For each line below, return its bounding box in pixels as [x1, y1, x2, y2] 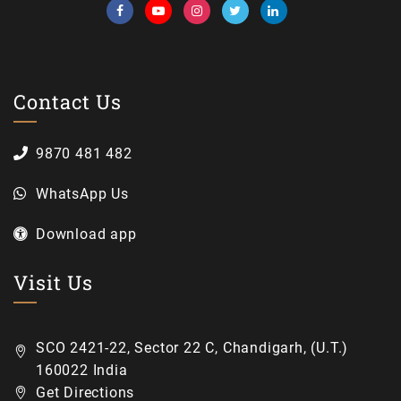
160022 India [36, 362, 128, 380]
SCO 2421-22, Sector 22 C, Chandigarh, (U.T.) [36, 339, 349, 357]
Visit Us [13, 269, 93, 296]
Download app [36, 226, 137, 243]
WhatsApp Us [36, 185, 129, 203]
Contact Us [13, 89, 122, 115]
